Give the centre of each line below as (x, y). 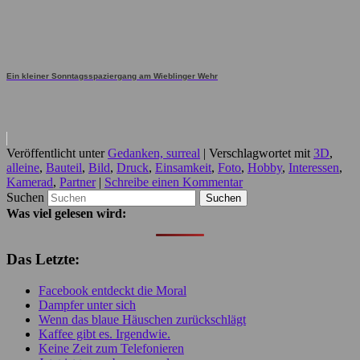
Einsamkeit (183, 167)
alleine (23, 167)
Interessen (314, 167)
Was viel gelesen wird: (66, 213)
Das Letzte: (43, 260)
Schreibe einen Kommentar (174, 182)
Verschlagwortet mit (260, 153)
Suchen (25, 197)
